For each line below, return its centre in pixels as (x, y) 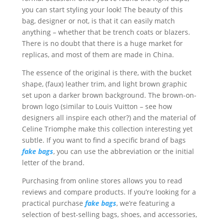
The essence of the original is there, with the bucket (107, 73)
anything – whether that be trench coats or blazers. (106, 32)
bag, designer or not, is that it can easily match (98, 21)
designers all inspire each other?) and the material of (109, 118)
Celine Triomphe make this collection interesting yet (107, 129)
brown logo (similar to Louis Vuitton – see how (97, 107)
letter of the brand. (53, 163)
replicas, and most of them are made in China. (98, 55)
